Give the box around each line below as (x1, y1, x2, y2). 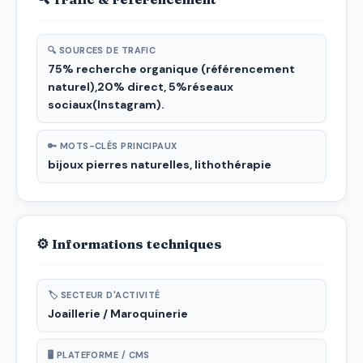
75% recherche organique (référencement (48, 61, 295, 76)
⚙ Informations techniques (36, 235, 222, 252)
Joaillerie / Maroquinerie (48, 305, 188, 321)
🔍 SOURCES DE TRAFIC (48, 44, 156, 56)
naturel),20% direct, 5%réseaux (48, 79, 233, 94)
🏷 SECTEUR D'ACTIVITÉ (48, 288, 160, 301)
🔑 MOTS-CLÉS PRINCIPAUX (48, 139, 177, 152)
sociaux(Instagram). (48, 96, 164, 112)
